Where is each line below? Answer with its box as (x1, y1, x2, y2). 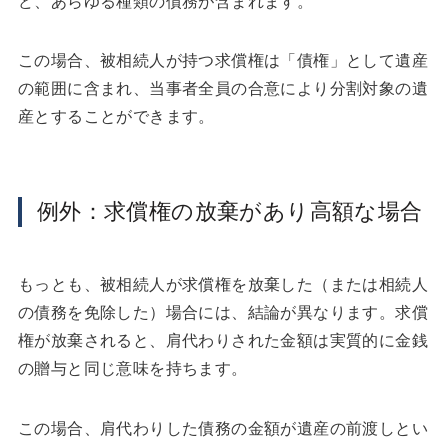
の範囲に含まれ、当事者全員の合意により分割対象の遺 (17, 80, 428, 98)
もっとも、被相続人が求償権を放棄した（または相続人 (17, 275, 428, 293)
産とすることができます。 (17, 108, 215, 126)
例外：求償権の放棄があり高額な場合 (36, 199, 423, 225)
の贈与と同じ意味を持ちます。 (17, 359, 248, 377)
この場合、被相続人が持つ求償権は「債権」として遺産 (17, 52, 428, 70)
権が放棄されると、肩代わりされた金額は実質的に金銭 (17, 331, 428, 349)
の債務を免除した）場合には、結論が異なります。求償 (17, 303, 428, 321)
